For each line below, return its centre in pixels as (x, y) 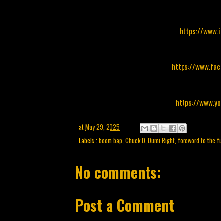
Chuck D (135, 140)
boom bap (110, 140)
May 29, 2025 (103, 127)
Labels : (89, 140)
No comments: (118, 172)
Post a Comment (125, 205)
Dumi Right (161, 140)
